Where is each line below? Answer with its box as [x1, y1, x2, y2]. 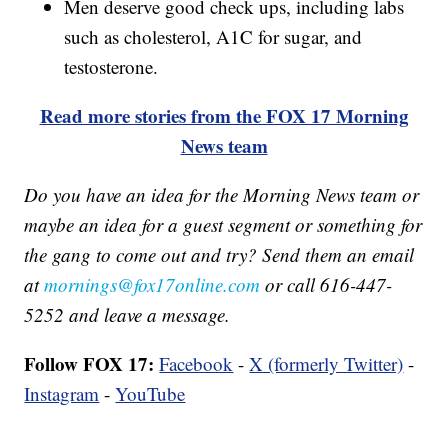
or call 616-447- [260, 272, 393, 298]
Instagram [24, 381, 100, 407]
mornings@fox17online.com [44, 272, 261, 298]
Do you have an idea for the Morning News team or [24, 182, 420, 208]
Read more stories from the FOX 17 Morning [39, 102, 409, 130]
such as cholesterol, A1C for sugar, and [64, 24, 363, 50]
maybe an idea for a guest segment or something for [24, 212, 423, 238]
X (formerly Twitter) [249, 351, 404, 377]
